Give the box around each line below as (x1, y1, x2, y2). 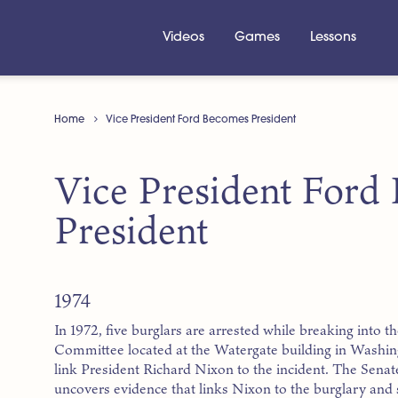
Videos (162, 30, 204, 44)
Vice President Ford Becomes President (106, 114, 297, 125)
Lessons (310, 30, 357, 44)
